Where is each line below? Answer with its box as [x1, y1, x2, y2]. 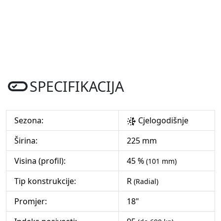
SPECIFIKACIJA [30, 76, 124, 96]
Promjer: [14, 196, 47, 207]
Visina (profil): [14, 155, 66, 167]
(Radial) [134, 177, 158, 186]
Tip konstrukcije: [14, 176, 76, 187]
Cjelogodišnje [136, 115, 189, 126]
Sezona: [14, 115, 43, 126]
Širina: [14, 135, 37, 147]
